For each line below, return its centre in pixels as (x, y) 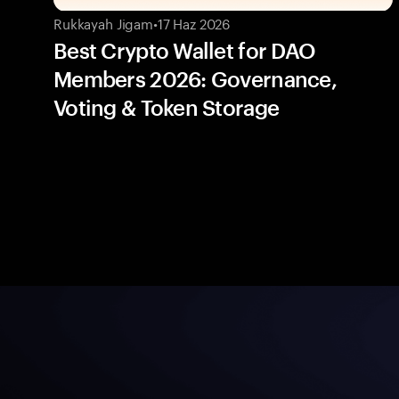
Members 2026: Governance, (195, 78)
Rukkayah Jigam (103, 22)
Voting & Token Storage (167, 107)
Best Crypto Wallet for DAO (185, 50)
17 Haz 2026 (194, 22)
